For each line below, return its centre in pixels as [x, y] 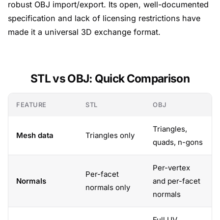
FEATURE [31, 105]
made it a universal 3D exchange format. [84, 32]
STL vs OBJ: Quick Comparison [110, 78]
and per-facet [177, 181]
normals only [108, 187]
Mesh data [35, 135]
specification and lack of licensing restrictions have [104, 18]
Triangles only [110, 135]
